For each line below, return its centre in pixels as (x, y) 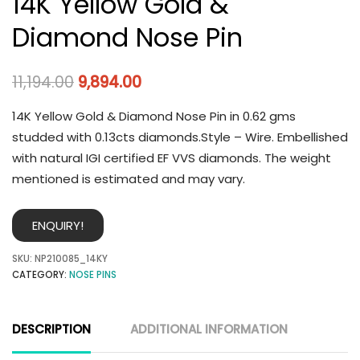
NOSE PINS (93, 275)
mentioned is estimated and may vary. (129, 178)
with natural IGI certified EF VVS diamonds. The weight (172, 157)
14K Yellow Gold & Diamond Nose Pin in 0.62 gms (154, 116)
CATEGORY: (41, 275)
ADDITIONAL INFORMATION (209, 329)
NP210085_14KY (71, 259)
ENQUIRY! (58, 226)
